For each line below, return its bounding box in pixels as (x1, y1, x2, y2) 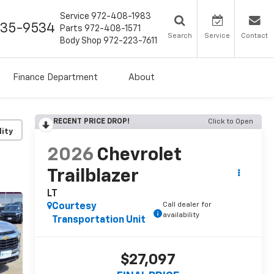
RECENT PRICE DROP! (53, 118, 130, 125)
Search (167, 32, 192, 39)
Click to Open (208, 118, 253, 125)
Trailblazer (46, 168, 139, 187)
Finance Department (13, 73, 98, 83)
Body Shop (60, 37, 102, 46)
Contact (241, 32, 268, 39)
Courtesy (51, 202, 97, 212)
